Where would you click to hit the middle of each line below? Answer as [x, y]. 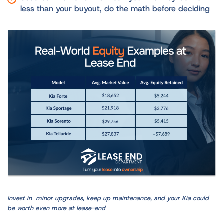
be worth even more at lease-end [56, 208]
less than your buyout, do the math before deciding [116, 8]
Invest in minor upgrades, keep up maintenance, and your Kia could [108, 198]
